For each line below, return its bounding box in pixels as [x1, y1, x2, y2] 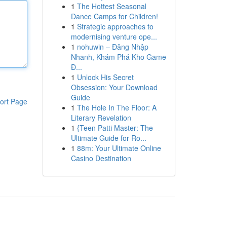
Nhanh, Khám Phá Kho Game [70, 52, 166, 62]
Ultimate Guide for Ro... [70, 133, 146, 143]
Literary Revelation [70, 112, 131, 123]
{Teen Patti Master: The [77, 123, 153, 133]
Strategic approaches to [77, 21, 154, 31]
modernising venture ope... [70, 31, 157, 42]
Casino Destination [70, 153, 131, 163]
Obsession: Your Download [70, 82, 158, 92]
